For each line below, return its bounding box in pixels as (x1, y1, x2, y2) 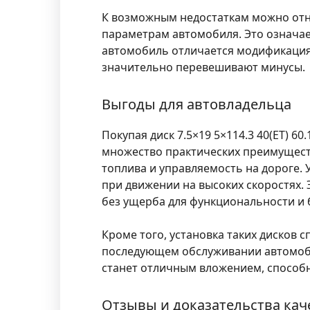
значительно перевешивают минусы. (102, 60, 305, 75)
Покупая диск (102, 127, 177, 143)
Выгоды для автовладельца (102, 95, 291, 114)
